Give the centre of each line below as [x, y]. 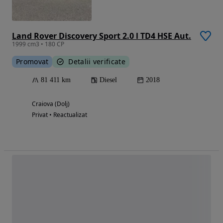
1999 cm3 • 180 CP [38, 44]
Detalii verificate [97, 61]
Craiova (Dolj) [51, 104]
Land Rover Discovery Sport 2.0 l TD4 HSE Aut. [102, 36]
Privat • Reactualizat [59, 114]
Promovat [32, 61]
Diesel [108, 80]
